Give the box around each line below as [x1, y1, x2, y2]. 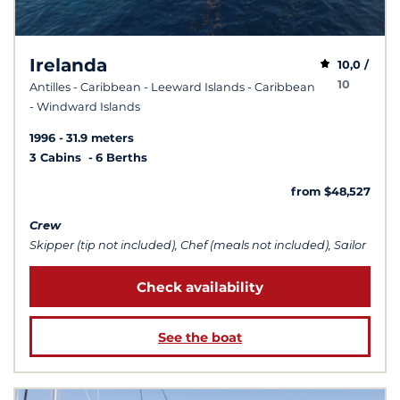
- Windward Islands [29, 99, 140, 113]
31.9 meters [66, 130, 134, 145]
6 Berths [96, 150, 147, 164]
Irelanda [29, 54, 107, 76]
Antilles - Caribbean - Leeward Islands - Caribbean [29, 79, 315, 94]
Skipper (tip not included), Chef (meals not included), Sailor [29, 237, 366, 252]
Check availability [137, 278, 263, 296]
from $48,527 [291, 184, 371, 198]
